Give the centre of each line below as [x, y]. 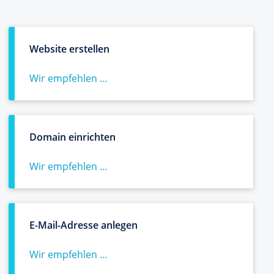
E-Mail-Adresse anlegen [83, 225]
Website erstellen [69, 49]
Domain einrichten [72, 137]
